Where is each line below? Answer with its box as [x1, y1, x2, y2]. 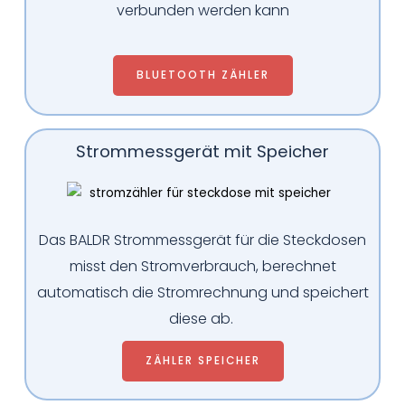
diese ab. [168, 308, 237, 330]
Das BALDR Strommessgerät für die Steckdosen [39, 230, 366, 251]
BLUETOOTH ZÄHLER [136, 67, 269, 82]
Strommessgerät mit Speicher [76, 139, 329, 163]
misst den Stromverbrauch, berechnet [69, 256, 336, 278]
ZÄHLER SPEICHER [145, 353, 260, 369]
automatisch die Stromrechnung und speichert [36, 282, 369, 304]
